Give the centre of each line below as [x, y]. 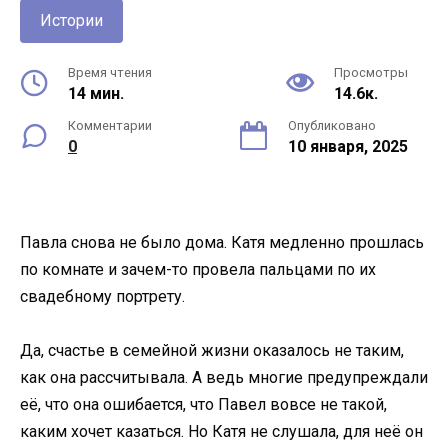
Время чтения [110, 72]
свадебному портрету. [102, 296]
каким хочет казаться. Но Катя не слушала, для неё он [221, 432]
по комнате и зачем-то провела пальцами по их [198, 269]
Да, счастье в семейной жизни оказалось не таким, [212, 351]
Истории [71, 20]
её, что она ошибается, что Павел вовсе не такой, [203, 405]
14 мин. [96, 93]
